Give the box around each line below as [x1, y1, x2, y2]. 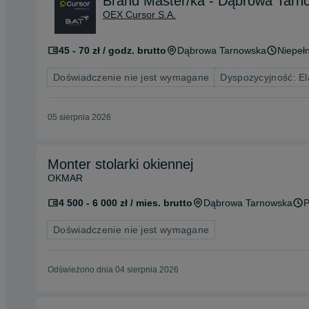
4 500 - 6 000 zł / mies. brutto [59, 197, 192, 208]
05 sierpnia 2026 [48, 112, 111, 122]
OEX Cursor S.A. [103, 9, 176, 20]
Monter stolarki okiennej [48, 157, 193, 172]
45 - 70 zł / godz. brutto [59, 45, 166, 56]
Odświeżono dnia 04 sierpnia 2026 [48, 265, 179, 275]
